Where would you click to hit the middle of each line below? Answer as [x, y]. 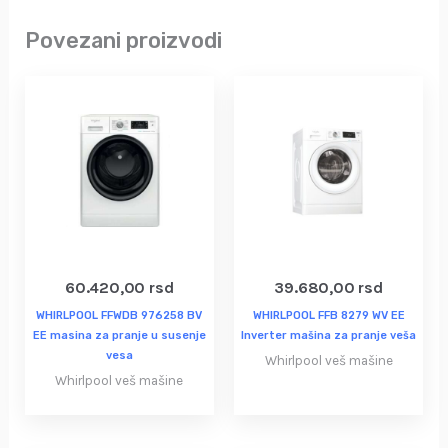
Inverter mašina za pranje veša [329, 336]
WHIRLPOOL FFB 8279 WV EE [328, 316]
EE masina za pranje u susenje [119, 336]
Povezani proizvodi [123, 40]
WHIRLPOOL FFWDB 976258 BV [119, 316]
